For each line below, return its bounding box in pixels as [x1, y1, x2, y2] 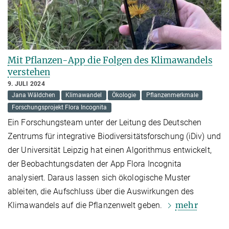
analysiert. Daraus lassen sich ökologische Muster [8, 173, 190, 183]
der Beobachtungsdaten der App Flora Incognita [8, 159, 182, 169]
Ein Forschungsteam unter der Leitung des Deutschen [8, 118, 202, 128]
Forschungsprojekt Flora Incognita [12, 104, 107, 111]
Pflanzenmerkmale [146, 91, 198, 99]
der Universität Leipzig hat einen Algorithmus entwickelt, [8, 145, 212, 155]
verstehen [8, 66, 50, 78]
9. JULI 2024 [8, 80, 45, 88]
